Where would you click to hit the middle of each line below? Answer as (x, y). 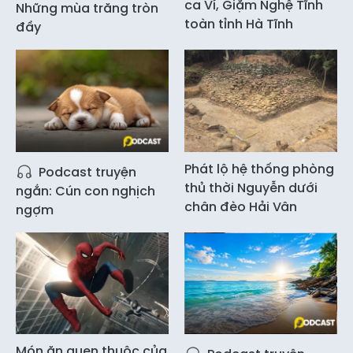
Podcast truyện (86, 172)
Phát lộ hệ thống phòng (259, 169)
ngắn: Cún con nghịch (85, 191)
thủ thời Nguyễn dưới (251, 188)
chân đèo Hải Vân (241, 206)
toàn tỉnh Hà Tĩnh (239, 24)
